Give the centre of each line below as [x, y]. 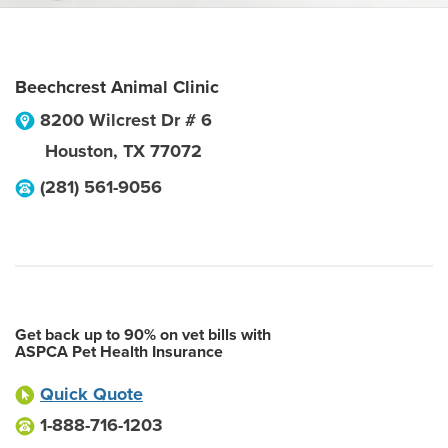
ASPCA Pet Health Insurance [119, 352]
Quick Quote [91, 394]
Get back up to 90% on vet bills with [143, 335]
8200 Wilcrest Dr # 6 [126, 120]
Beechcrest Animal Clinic [117, 87]
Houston [79, 151]
